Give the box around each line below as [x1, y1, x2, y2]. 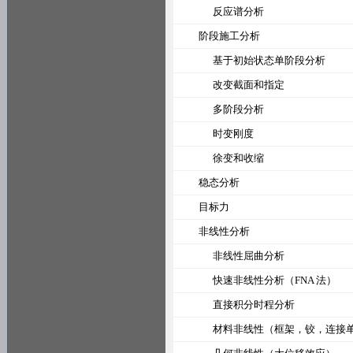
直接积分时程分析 [184, 299, 295, 310]
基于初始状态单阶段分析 [184, 54, 325, 66]
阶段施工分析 [184, 30, 260, 42]
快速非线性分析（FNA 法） [184, 274, 336, 286]
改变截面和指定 [184, 79, 284, 91]
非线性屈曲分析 [184, 250, 284, 262]
